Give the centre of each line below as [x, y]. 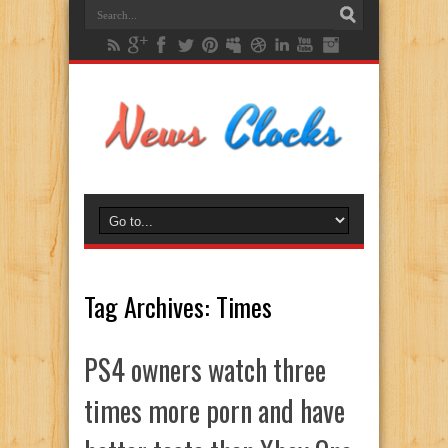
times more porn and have [214, 410]
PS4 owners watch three [205, 369]
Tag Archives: [150, 306]
